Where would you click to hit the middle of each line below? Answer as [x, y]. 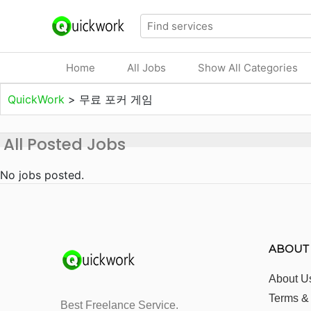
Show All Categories [248, 68]
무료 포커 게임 [116, 99]
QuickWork [38, 99]
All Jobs [146, 68]
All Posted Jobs [65, 144]
